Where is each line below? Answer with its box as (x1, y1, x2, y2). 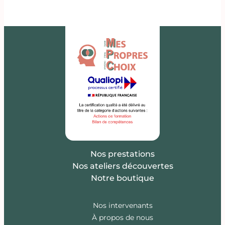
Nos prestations (90, 149, 155, 159)
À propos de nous (92, 213, 153, 222)
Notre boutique (91, 173, 154, 183)
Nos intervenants (92, 201, 153, 210)
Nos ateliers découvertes (72, 161, 173, 171)
